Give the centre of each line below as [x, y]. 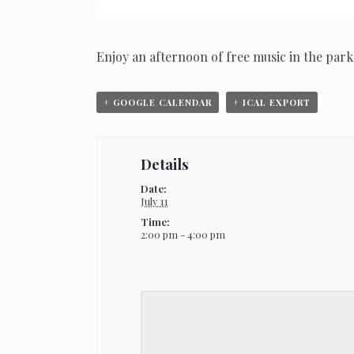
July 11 [154, 201]
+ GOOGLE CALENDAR [158, 103]
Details [164, 164]
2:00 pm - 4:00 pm [183, 235]
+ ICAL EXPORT [272, 103]
